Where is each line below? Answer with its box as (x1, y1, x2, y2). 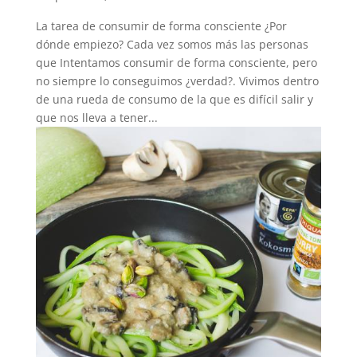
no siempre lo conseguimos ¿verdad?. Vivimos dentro (35, 73, 319, 88)
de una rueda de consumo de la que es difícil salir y (35, 91, 313, 107)
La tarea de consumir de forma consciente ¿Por (35, 18, 287, 33)
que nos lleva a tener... (35, 109, 158, 125)
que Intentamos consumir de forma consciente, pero (35, 54, 317, 70)
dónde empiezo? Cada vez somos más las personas (35, 36, 308, 52)
